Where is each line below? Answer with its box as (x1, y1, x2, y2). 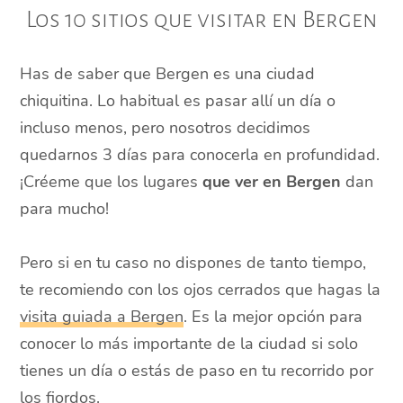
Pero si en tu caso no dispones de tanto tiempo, (20, 252, 367, 274)
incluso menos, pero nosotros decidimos (20, 117, 311, 139)
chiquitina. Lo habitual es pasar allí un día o (20, 90, 336, 112)
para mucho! (20, 198, 110, 220)
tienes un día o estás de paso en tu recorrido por (20, 360, 374, 382)
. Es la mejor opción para (184, 306, 363, 328)
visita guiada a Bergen (20, 306, 184, 328)
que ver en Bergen (202, 171, 342, 193)
